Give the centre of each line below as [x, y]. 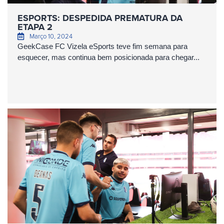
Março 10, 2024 [51, 36]
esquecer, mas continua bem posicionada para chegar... [108, 57]
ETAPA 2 [35, 27]
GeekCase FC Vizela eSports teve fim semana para [102, 46]
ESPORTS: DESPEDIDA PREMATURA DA [100, 18]
